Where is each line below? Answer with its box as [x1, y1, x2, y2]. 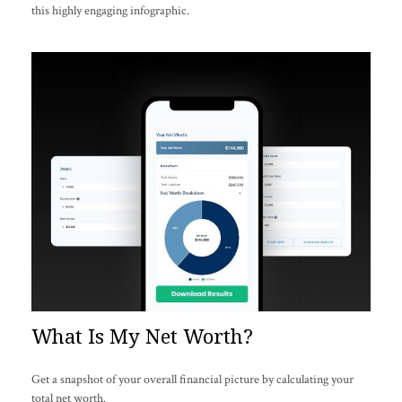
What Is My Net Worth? [31, 322, 253, 351]
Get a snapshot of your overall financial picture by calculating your [31, 371, 354, 388]
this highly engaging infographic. [31, 2, 189, 19]
